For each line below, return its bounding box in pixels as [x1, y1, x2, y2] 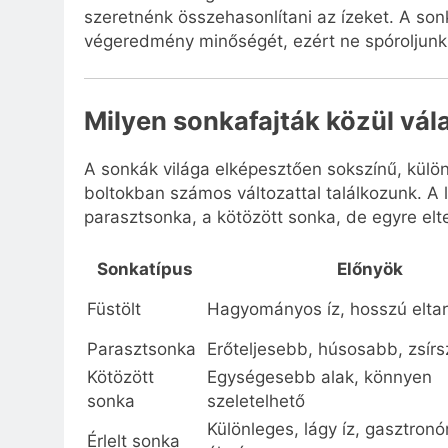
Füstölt [87, 299, 141, 320]
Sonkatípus [97, 259, 193, 280]
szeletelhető [207, 391, 305, 412]
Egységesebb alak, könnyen [207, 367, 432, 388]
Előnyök [336, 259, 403, 280]
